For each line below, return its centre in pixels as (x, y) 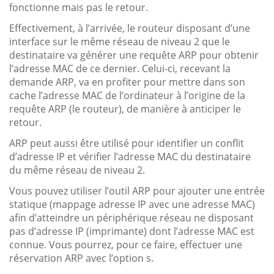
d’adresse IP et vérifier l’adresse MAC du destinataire (130, 156)
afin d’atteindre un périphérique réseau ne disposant (131, 217)
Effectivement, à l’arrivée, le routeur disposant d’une (130, 28)
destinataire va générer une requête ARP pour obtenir (134, 55)
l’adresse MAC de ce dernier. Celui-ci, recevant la (120, 68)
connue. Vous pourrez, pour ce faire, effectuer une (126, 244)
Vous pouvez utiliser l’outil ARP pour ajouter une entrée (137, 191)
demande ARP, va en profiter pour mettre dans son (127, 82)
